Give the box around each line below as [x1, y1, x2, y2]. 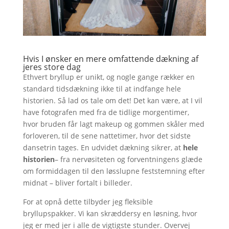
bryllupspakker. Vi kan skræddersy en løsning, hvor [22, 208, 197, 218]
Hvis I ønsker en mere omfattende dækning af [22, 53, 198, 64]
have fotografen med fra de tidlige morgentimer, [22, 107, 189, 117]
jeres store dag [22, 61, 81, 73]
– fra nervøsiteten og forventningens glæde [54, 154, 202, 164]
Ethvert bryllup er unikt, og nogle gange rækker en [22, 72, 195, 82]
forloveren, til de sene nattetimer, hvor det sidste [22, 130, 191, 141]
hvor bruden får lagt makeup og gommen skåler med [22, 119, 204, 129]
